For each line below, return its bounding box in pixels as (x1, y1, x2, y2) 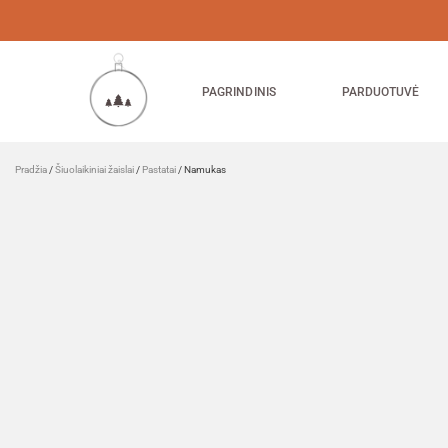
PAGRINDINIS (202, 84, 276, 99)
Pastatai (142, 164, 176, 175)
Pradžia (15, 164, 47, 175)
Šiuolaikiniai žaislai (55, 164, 134, 175)
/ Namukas (176, 164, 226, 175)
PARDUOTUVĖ (341, 84, 420, 99)
